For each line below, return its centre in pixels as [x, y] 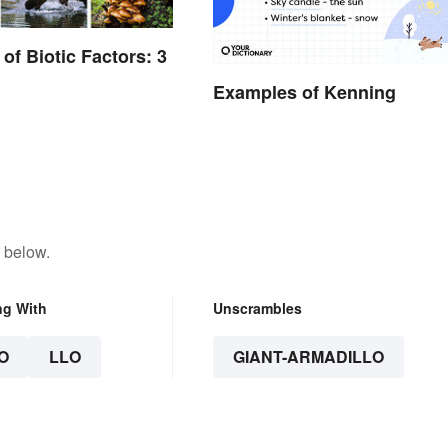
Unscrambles [257, 308]
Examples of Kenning [304, 92]
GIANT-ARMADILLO [308, 357]
